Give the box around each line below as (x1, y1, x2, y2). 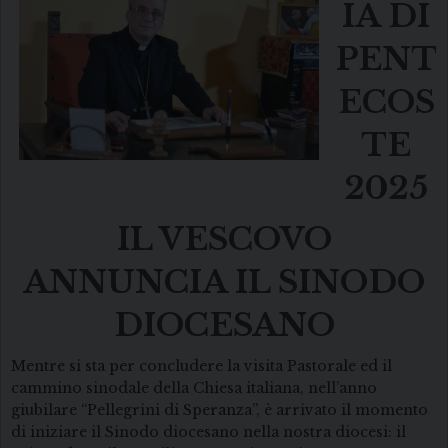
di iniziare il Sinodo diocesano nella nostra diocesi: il (11, 423, 406, 442)
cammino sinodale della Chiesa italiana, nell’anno (11, 379, 377, 398)
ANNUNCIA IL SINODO (23, 263, 425, 302)
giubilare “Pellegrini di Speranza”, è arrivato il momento (11, 401, 428, 420)
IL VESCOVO (116, 220, 332, 259)
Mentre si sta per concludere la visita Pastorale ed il (11, 357, 392, 376)
